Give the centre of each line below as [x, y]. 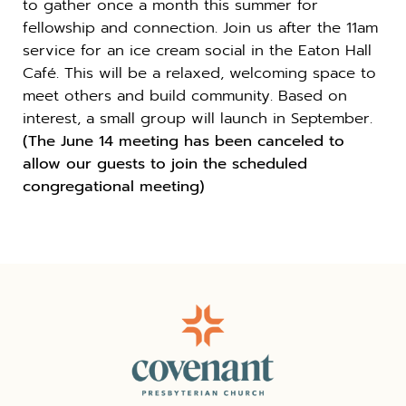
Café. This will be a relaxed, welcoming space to [199, 73]
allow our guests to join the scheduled [165, 164]
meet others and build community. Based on [185, 96]
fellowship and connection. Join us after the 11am [200, 28]
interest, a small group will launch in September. [198, 119]
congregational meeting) [114, 187]
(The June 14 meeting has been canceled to [184, 141]
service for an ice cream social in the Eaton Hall [197, 51]
